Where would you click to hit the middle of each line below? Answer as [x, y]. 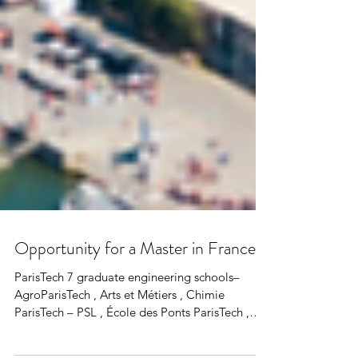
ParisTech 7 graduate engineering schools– [41, 306]
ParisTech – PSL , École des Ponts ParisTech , [132, 341]
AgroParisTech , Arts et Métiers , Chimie [119, 323]
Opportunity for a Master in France [135, 277]
